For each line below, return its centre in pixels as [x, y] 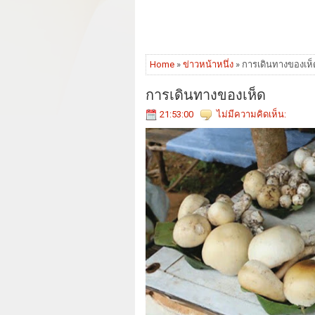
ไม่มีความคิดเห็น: [251, 115]
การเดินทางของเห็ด [206, 94]
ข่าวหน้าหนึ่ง [208, 65]
